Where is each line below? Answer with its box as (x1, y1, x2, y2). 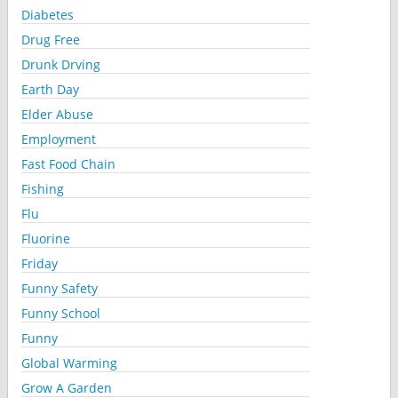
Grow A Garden (20, 378, 112, 396)
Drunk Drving (20, 55, 100, 73)
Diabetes (20, 5, 74, 23)
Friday (20, 254, 58, 272)
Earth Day (20, 80, 79, 98)
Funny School (20, 304, 100, 322)
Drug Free (20, 30, 80, 48)
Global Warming (20, 354, 117, 371)
